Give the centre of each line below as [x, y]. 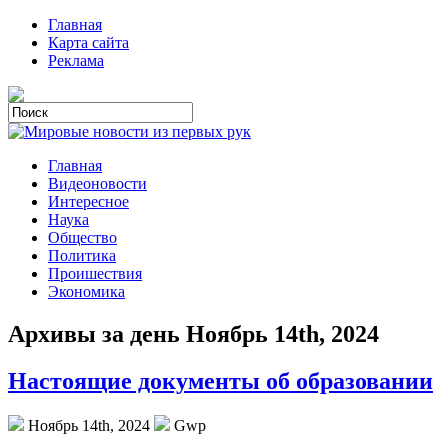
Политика [82, 255]
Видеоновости [97, 183]
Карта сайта [88, 42]
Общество [82, 237]
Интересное [88, 201]
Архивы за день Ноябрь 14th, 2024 [193, 333]
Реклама [76, 60]
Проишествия [95, 273]
